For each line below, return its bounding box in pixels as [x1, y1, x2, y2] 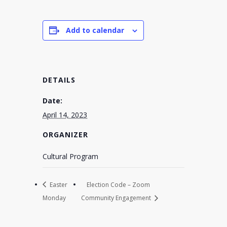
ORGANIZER [43, 129, 88, 139]
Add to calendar [66, 25, 124, 35]
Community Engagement [81, 194, 153, 203]
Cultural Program [43, 151, 98, 161]
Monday [43, 194, 66, 203]
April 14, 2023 [43, 109, 87, 120]
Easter [48, 180, 67, 189]
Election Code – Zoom [87, 180, 150, 189]
